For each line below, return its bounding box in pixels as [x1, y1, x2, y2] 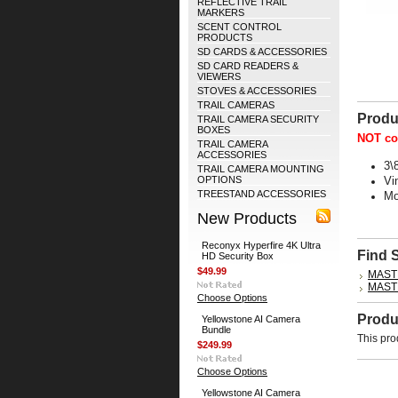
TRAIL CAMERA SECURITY [197, 114, 319, 124]
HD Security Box [202, 251, 274, 261]
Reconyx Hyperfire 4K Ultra [202, 240, 321, 251]
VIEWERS [197, 71, 241, 82]
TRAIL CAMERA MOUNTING [197, 163, 324, 174]
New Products [197, 209, 297, 227]
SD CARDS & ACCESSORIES [197, 46, 327, 57]
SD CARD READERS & [197, 60, 298, 71]
